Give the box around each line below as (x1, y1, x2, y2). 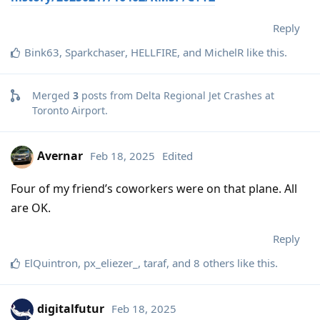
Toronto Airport (32, 103, 105, 117)
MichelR (204, 44, 244, 59)
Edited (162, 149, 193, 164)
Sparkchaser (65, 44, 125, 59)
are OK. (11, 199, 51, 216)
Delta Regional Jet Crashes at (136, 88, 274, 102)
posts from (79, 88, 136, 102)
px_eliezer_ (84, 255, 138, 270)
